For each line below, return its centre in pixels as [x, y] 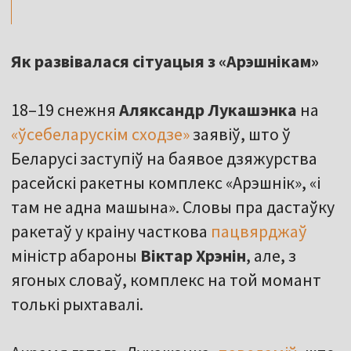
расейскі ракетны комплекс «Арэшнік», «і [166, 183]
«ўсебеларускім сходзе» [100, 134]
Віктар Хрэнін [193, 256]
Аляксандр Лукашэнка [208, 110]
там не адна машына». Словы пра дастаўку [173, 207]
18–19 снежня [65, 110]
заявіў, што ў [240, 134]
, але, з [271, 256]
